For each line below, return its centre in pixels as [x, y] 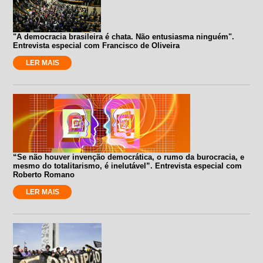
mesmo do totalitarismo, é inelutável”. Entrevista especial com [128, 166]
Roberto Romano [44, 174]
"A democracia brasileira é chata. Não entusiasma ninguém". [124, 36]
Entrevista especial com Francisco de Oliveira [97, 45]
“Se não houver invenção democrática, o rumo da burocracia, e [129, 157]
